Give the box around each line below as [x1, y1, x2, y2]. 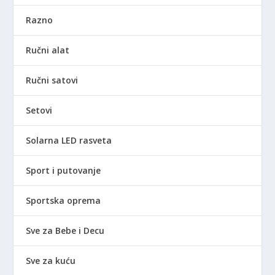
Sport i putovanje [26, 164, 101, 176]
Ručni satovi [26, 74, 79, 86]
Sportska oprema [26, 194, 101, 206]
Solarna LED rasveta [26, 134, 112, 146]
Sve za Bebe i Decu [26, 224, 105, 236]
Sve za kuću [26, 254, 76, 266]
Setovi [26, 104, 53, 116]
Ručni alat [26, 44, 70, 56]
